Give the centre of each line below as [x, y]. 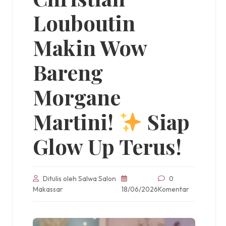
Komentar [174, 189]
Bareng [68, 72]
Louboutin [84, 22]
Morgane [77, 96]
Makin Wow [90, 47]
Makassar [48, 189]
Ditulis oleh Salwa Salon [78, 178]
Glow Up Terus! [107, 146]
